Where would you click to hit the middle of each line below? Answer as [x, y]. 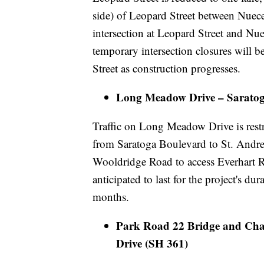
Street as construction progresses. [166, 68]
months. [111, 197]
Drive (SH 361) [154, 243]
